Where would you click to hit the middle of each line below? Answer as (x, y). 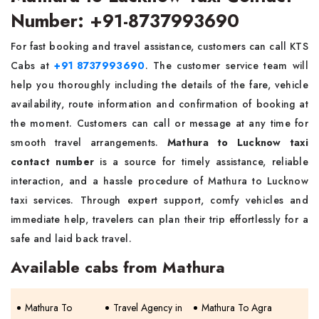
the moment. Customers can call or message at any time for (159, 123)
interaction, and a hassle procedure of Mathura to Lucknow (159, 181)
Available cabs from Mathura (118, 267)
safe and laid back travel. (71, 239)
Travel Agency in (148, 308)
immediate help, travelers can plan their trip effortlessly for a (159, 219)
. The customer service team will (226, 66)
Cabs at (33, 66)
